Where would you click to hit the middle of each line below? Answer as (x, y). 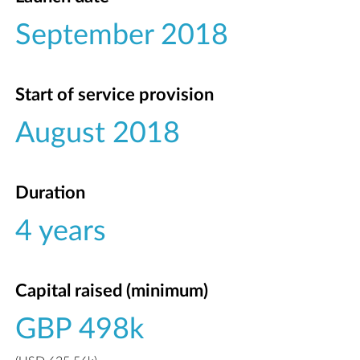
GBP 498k (80, 329)
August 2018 (98, 133)
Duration (51, 192)
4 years (61, 231)
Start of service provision (115, 94)
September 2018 (122, 35)
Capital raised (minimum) (112, 290)
